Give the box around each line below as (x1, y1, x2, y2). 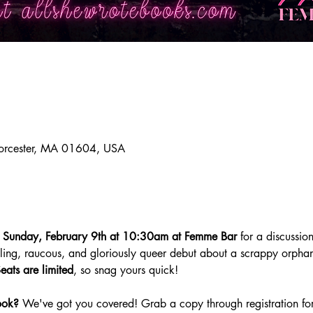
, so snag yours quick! (73, 263, 182, 277)
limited (41, 263, 73, 277)
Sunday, (2, 229, 42, 244)
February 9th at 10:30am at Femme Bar (45, 229, 240, 244)
